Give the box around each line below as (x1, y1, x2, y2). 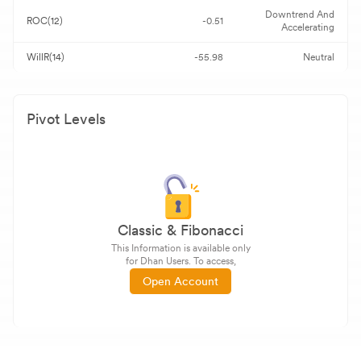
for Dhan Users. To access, (125, 255, 236, 267)
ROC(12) (27, 15, 63, 27)
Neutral (303, 52, 334, 63)
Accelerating (281, 22, 334, 33)
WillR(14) (27, 52, 64, 63)
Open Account (143, 275, 218, 288)
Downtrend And (265, 9, 334, 20)
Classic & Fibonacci (118, 222, 243, 239)
